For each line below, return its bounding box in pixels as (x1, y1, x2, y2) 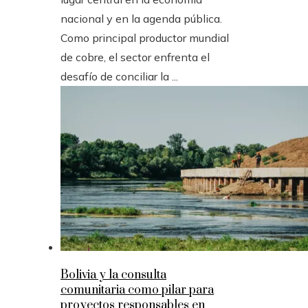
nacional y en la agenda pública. (60, 12, 222, 26)
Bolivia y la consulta (60, 267, 166, 283)
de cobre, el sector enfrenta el (60, 50, 210, 65)
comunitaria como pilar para (60, 283, 214, 298)
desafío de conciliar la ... (60, 69, 178, 84)
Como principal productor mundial (60, 31, 229, 45)
